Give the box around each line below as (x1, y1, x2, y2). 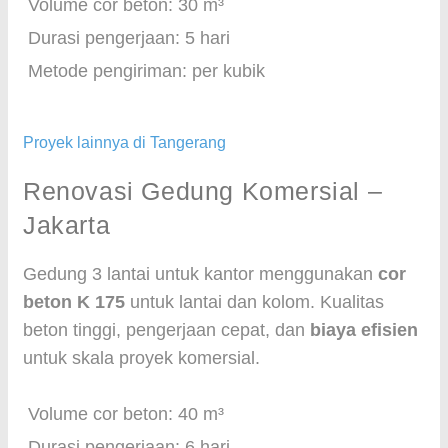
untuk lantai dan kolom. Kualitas (125, 292, 384, 312)
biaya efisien (310, 320, 418, 340)
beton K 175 (23, 292, 125, 312)
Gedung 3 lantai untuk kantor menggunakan (23, 264, 378, 284)
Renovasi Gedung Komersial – (23, 177, 383, 205)
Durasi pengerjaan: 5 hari (28, 28, 230, 48)
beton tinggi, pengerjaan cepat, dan (23, 320, 310, 340)
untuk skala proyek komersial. (23, 348, 260, 368)
